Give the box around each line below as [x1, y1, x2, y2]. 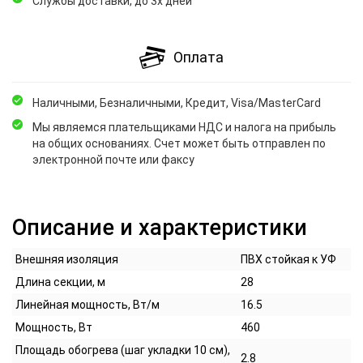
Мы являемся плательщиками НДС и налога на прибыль [32, 121, 336, 135]
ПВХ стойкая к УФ [241, 253, 336, 267]
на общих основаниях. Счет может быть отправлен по [32, 137, 326, 151]
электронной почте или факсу [32, 153, 194, 167]
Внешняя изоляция [15, 253, 118, 267]
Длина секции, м [15, 275, 105, 289]
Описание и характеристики [12, 215, 307, 241]
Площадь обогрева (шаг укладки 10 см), [15, 344, 230, 357]
